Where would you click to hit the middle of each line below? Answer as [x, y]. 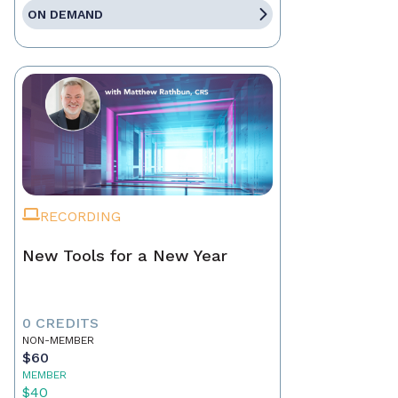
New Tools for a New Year [125, 256]
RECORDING [80, 217]
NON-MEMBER [58, 341]
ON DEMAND [65, 15]
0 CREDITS [60, 323]
